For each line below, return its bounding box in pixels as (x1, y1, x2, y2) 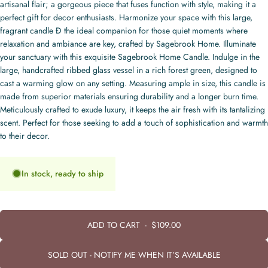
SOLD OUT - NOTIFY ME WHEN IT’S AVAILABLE (47, 248, 221, 261)
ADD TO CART (87, 218, 140, 231)
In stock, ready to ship (22, 167, 103, 179)
